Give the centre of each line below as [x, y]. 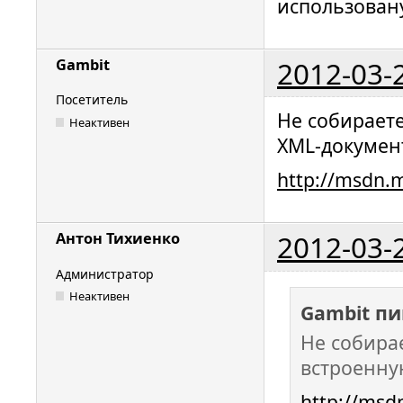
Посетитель [92, 100]
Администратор [105, 273]
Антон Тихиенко [118, 238]
